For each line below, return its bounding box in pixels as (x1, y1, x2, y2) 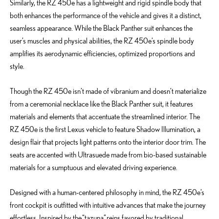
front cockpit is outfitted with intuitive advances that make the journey (10, 200, 206, 209)
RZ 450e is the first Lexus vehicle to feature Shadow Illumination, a (10, 124, 200, 133)
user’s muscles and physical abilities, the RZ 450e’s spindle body (10, 36, 194, 45)
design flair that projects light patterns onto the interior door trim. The (10, 137, 206, 146)
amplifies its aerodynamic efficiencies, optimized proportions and (10, 48, 195, 58)
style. (10, 61, 24, 70)
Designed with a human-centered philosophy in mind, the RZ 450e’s (10, 187, 204, 197)
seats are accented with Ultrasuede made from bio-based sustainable (10, 150, 206, 159)
